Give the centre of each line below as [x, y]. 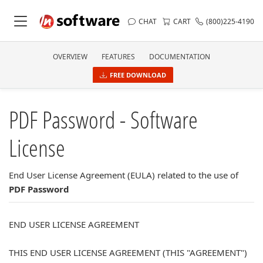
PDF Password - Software [103, 119]
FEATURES [118, 57]
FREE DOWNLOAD [138, 75]
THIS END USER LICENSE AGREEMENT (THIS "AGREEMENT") [128, 252]
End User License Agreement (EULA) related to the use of [124, 175]
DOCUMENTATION [180, 57]
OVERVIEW [70, 57]
